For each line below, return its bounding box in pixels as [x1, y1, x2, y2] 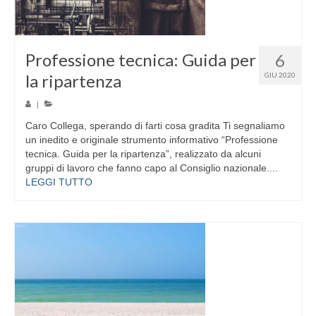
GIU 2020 [265, 71, 296, 80]
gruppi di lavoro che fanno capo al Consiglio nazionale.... [25, 162, 278, 174]
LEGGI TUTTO [25, 176, 92, 188]
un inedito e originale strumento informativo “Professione [25, 133, 278, 145]
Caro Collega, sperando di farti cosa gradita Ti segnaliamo [25, 119, 285, 131]
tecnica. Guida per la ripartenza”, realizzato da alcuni [25, 147, 261, 159]
